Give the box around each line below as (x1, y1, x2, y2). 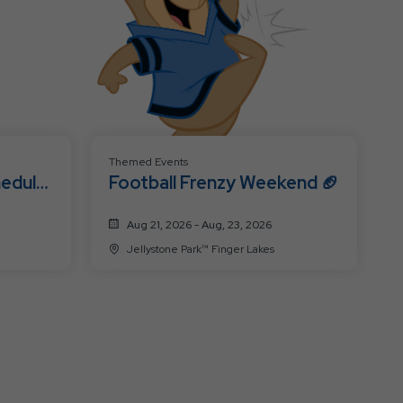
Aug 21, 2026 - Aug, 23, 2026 (126, 217, 272, 232)
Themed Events (108, 154, 188, 169)
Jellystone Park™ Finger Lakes (210, 241, 274, 256)
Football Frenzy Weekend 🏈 (108, 170, 339, 194)
